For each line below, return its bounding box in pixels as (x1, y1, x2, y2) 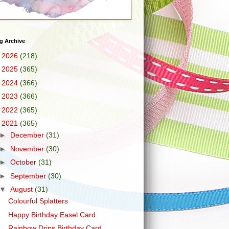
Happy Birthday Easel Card (8, 210, 96, 219)
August (10, 185, 35, 193)
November (10, 144, 46, 153)
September (10, 171, 48, 180)
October (10, 158, 38, 166)
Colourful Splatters (8, 197, 68, 205)
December (10, 131, 46, 139)
